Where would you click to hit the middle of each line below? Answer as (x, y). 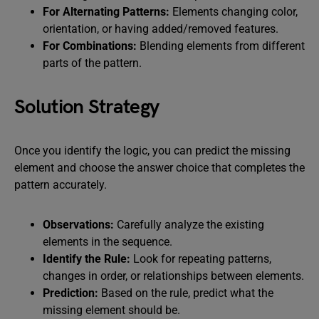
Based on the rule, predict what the (187, 293)
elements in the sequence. (108, 242)
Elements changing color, (235, 12)
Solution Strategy (87, 107)
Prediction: (72, 293)
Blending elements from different (222, 46)
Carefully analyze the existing (190, 225)
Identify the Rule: (88, 259)
